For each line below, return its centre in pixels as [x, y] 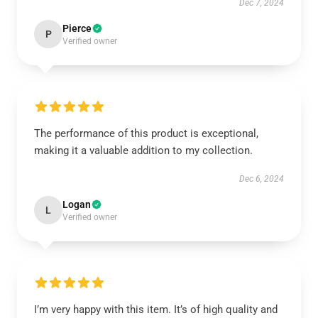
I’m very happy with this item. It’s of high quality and [156, 309]
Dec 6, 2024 [262, 179]
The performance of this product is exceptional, [146, 133]
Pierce [77, 28]
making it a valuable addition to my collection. [143, 150]
